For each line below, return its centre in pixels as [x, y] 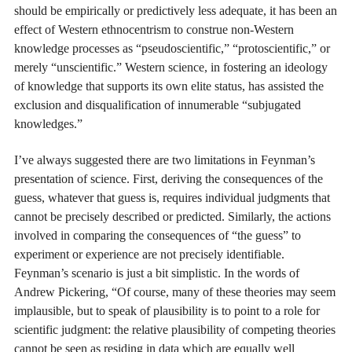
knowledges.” [48, 124]
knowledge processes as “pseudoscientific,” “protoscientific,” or [172, 48]
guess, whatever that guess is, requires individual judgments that [172, 198]
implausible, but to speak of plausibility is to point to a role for [167, 311]
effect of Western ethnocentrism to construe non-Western [154, 29]
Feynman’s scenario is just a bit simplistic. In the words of [157, 273]
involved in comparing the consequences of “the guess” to [158, 236]
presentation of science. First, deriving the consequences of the [169, 179]
